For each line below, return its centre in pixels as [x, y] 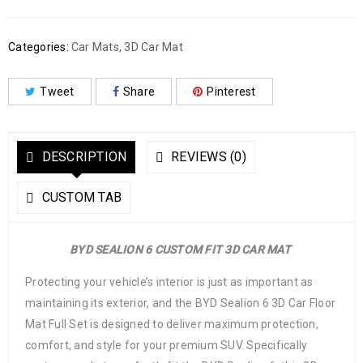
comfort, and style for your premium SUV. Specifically [167, 346]
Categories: [38, 47]
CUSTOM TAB [80, 198]
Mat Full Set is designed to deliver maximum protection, [172, 325]
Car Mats [95, 47]
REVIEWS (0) [207, 157]
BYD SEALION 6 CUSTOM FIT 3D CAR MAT [181, 250]
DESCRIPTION [83, 157]
